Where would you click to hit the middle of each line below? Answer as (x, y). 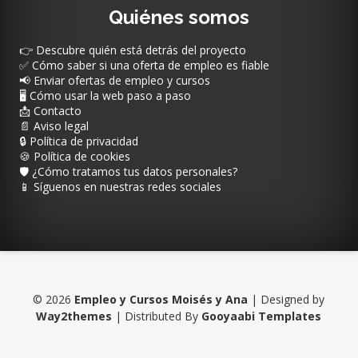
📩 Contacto (50, 111)
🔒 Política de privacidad (78, 141)
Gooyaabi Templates (262, 316)
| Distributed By (157, 316)
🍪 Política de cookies (74, 157)
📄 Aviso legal (54, 126)
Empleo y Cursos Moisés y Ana (161, 300)
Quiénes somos (179, 18)
